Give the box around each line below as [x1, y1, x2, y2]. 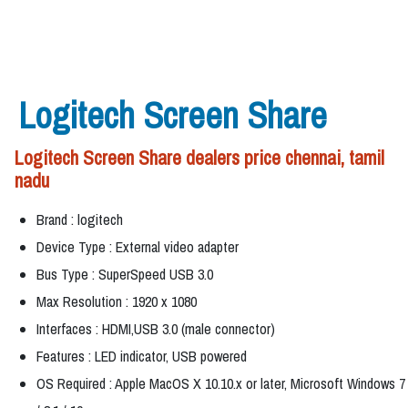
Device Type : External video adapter [36, 237, 239, 258]
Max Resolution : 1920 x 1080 [36, 291, 197, 312]
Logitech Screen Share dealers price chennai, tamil [15, 145, 384, 172]
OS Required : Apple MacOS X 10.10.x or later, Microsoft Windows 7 [36, 373, 405, 394]
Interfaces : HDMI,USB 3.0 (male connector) [36, 319, 275, 340]
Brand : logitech [36, 209, 123, 230]
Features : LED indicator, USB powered [36, 346, 247, 367]
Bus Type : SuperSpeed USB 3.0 [36, 264, 213, 285]
